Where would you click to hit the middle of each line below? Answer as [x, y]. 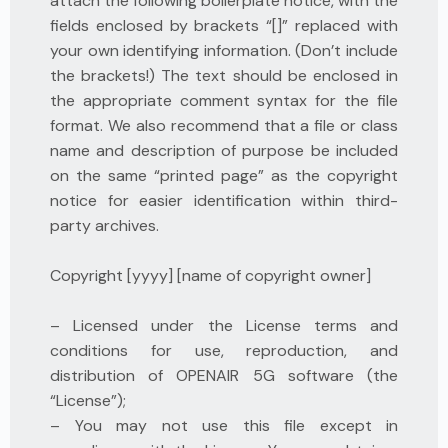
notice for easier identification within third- [224, 200]
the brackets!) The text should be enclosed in [224, 75]
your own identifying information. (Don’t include [224, 50]
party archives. [104, 225]
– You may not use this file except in [224, 425]
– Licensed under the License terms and [224, 325]
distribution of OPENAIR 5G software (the [224, 375]
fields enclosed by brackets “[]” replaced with [224, 25]
